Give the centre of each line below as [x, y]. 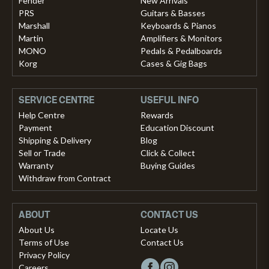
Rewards [157, 115]
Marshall [34, 26]
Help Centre [42, 115]
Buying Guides [168, 165]
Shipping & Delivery [55, 140]
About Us [37, 230]
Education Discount [177, 128]
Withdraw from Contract [65, 178]
